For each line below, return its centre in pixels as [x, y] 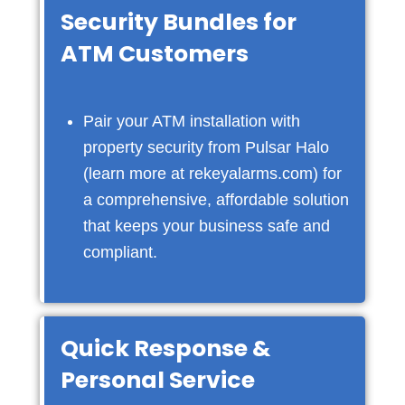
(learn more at [136, 174]
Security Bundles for [178, 23]
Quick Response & [165, 349]
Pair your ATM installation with [191, 122]
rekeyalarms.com [250, 174]
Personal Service [157, 381]
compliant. [120, 253]
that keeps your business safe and [206, 226]
